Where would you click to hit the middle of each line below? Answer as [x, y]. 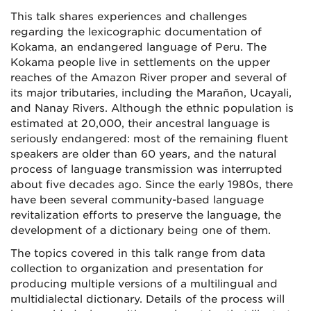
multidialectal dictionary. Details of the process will [148, 299]
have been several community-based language [137, 200]
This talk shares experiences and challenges [129, 17]
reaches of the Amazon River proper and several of [149, 78]
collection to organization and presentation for [137, 269]
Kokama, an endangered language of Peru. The [138, 47]
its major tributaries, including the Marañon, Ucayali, [151, 93]
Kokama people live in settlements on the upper [140, 62]
